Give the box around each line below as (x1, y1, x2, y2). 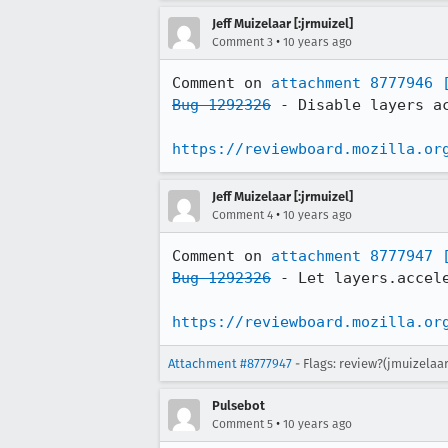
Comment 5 (212, 417, 273, 431)
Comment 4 (212, 208, 273, 222)
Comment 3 (212, 35, 273, 49)
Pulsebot (212, 398, 265, 413)
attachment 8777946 (271, 74, 433, 92)
